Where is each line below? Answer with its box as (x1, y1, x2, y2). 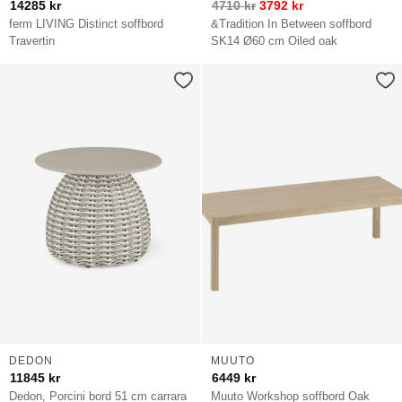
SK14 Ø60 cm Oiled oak (211, 33, 338, 48)
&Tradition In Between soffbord (211, 16, 372, 31)
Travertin (9, 33, 56, 48)
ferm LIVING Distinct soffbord (9, 16, 164, 31)
